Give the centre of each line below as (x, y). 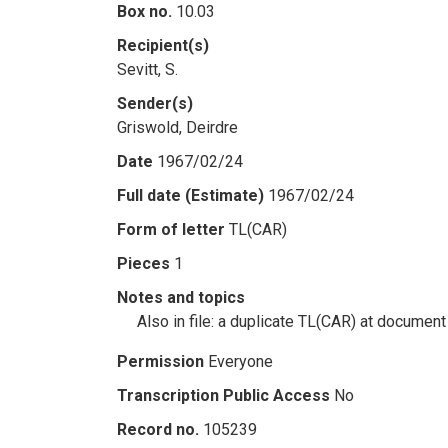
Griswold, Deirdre (177, 127)
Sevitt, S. (147, 69)
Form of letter (171, 229)
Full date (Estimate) (190, 195)
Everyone (240, 361)
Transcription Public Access (223, 395)
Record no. (158, 429)
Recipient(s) (163, 45)
